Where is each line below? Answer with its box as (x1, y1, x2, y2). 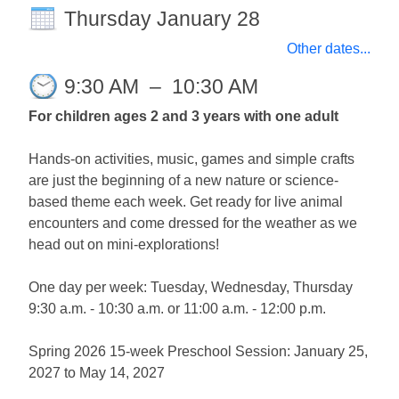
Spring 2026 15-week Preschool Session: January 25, (28, 344, 368, 360)
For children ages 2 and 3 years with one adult (28, 109, 338, 125)
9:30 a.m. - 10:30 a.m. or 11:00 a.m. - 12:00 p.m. (28, 301, 326, 317)
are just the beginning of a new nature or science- (28, 173, 338, 189)
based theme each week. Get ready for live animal (28, 194, 343, 210)
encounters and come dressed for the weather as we (28, 216, 357, 232)
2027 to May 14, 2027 (28, 365, 247, 381)
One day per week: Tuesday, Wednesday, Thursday (28, 280, 353, 296)
